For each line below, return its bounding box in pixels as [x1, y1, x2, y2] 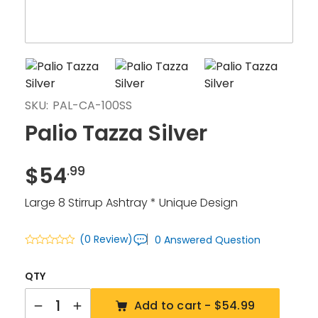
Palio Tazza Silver [25, 119, 207, 148]
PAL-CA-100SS [53, 97, 132, 114]
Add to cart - [134, 297, 214, 314]
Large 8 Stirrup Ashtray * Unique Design [25, 194, 238, 211]
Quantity [24, 287, 72, 304]
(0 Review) [79, 231, 133, 246]
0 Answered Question [155, 232, 261, 247]
